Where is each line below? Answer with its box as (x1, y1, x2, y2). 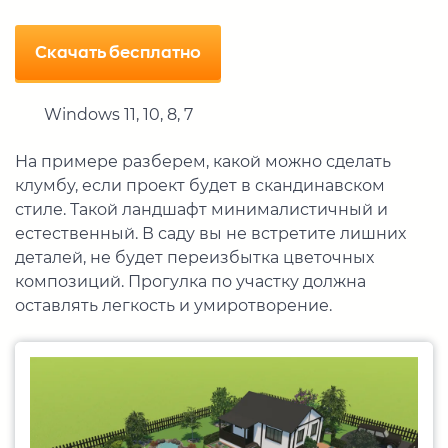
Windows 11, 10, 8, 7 (43, 105, 193, 125)
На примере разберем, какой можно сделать (15, 152, 391, 172)
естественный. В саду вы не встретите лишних (15, 224, 406, 244)
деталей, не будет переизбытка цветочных (15, 248, 374, 268)
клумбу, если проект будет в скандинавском (15, 176, 385, 196)
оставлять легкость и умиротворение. (15, 296, 332, 316)
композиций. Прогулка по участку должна (15, 272, 366, 292)
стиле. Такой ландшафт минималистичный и (15, 200, 388, 220)
